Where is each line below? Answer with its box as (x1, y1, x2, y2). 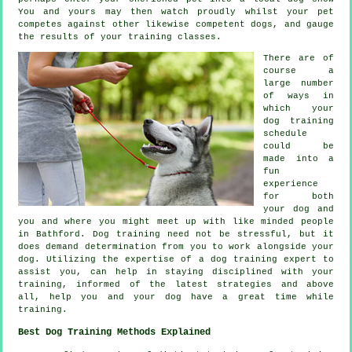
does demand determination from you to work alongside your (18, 241, 334, 251)
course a (263, 65, 334, 75)
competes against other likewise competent (18, 19, 251, 29)
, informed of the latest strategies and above (62, 279, 334, 289)
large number (263, 78, 334, 88)
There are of (263, 53, 334, 63)
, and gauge (273, 19, 335, 29)
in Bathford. (18, 229, 93, 239)
